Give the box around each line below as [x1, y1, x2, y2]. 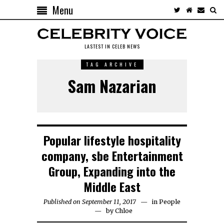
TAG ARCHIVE [85, 60, 138, 68]
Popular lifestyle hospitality [43, 130, 181, 149]
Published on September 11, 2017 [43, 197, 136, 205]
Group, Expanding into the [48, 161, 175, 180]
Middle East [83, 177, 140, 195]
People [159, 197, 180, 205]
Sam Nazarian [67, 73, 156, 97]
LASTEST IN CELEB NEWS [84, 42, 140, 50]
